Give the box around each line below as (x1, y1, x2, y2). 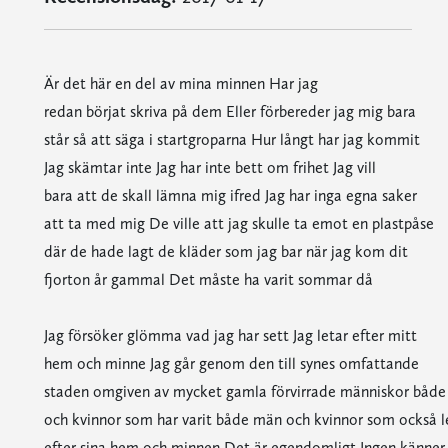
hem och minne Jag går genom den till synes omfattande (43, 354, 419, 373)
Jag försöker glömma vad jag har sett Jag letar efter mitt (43, 326, 417, 345)
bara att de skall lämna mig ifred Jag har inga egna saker (43, 186, 417, 205)
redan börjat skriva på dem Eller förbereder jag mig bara (43, 102, 416, 121)
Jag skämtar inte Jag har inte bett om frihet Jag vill (43, 158, 376, 177)
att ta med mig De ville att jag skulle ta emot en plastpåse (43, 214, 434, 233)
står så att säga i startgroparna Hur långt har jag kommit (43, 130, 420, 149)
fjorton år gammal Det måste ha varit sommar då (43, 270, 373, 289)
